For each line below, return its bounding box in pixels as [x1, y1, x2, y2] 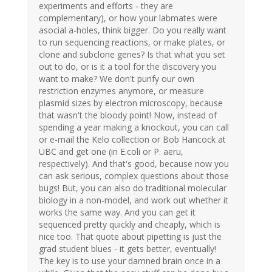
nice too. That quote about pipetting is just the [39, 230, 222, 242]
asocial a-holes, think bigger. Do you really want [39, 24, 226, 36]
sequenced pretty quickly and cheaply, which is [39, 218, 220, 230]
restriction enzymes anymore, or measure [39, 84, 204, 97]
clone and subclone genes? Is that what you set [39, 48, 225, 60]
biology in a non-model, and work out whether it [39, 194, 228, 206]
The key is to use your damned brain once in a [39, 254, 220, 267]
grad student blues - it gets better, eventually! [39, 242, 216, 254]
